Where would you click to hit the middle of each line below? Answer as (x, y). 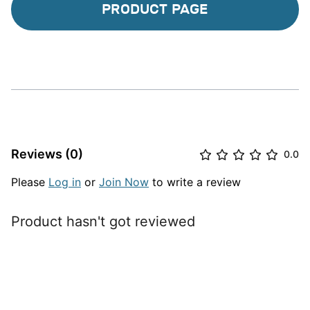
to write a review (195, 182)
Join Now (124, 182)
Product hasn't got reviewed (103, 222)
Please (30, 182)
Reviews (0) (47, 154)
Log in (65, 182)
